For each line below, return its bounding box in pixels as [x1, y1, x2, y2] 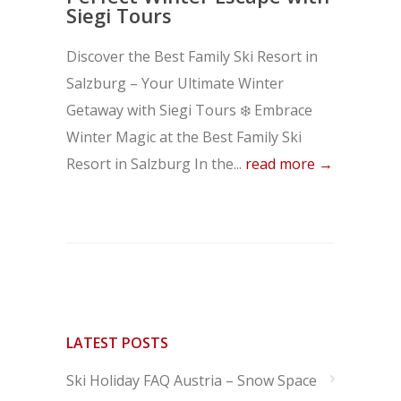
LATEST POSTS [66, 333, 168, 353]
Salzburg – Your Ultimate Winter [66, 73, 284, 93]
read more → [245, 154, 333, 174]
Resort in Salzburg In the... [66, 154, 245, 174]
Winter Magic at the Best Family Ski [66, 127, 302, 147]
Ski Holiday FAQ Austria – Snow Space [66, 371, 317, 390]
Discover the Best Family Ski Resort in [66, 47, 318, 66]
